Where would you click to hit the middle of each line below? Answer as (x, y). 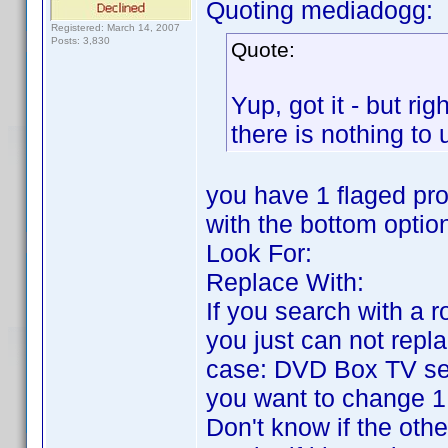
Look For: (259, 253)
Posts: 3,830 (80, 40)
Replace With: (285, 282)
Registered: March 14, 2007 (115, 27)
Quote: (263, 49)
